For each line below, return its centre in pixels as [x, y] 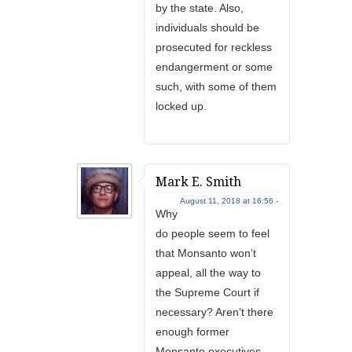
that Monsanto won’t [206, 253]
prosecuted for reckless [214, 47]
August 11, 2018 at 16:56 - [229, 201]
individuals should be [207, 27]
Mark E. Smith [198, 182]
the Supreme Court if [207, 292]
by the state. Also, [200, 8]
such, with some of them [216, 86]
